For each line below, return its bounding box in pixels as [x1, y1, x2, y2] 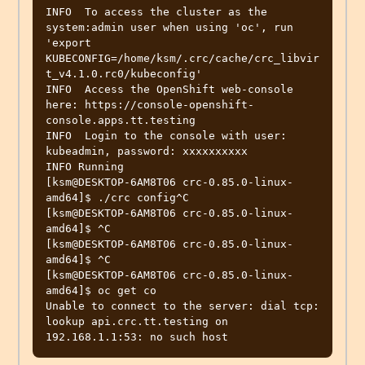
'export [46, 37, 91, 50]
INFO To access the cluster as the [46, 6, 267, 19]
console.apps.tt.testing [46, 114, 202, 127]
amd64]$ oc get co [46, 284, 156, 297]
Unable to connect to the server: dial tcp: [46, 300, 319, 313]
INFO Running [46, 161, 124, 174]
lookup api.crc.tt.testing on [46, 315, 228, 328]
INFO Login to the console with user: [46, 130, 287, 143]
